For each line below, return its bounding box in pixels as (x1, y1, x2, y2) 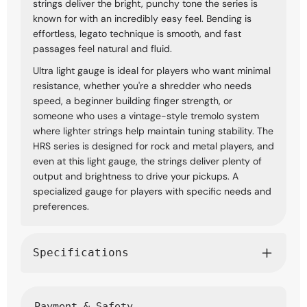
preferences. (33, 199, 89, 212)
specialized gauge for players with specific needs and (33, 184, 271, 197)
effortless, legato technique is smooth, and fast (33, 27, 241, 40)
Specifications (33, 246, 129, 260)
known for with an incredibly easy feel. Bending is (33, 12, 251, 25)
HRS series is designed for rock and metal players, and (33, 139, 274, 152)
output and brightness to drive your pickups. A (33, 169, 238, 182)
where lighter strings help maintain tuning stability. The (33, 124, 273, 137)
